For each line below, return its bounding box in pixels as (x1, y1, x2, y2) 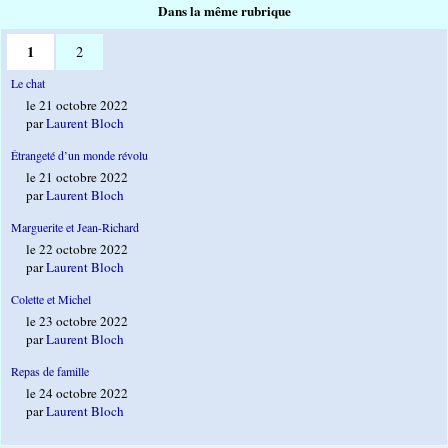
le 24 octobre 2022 (26, 384, 128, 403)
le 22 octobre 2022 (26, 240, 128, 259)
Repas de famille (11, 363, 89, 380)
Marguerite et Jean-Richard (11, 219, 139, 236)
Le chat (11, 75, 45, 92)
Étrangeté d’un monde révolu (11, 147, 148, 164)
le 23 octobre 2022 (26, 312, 128, 331)
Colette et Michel (11, 291, 91, 308)
